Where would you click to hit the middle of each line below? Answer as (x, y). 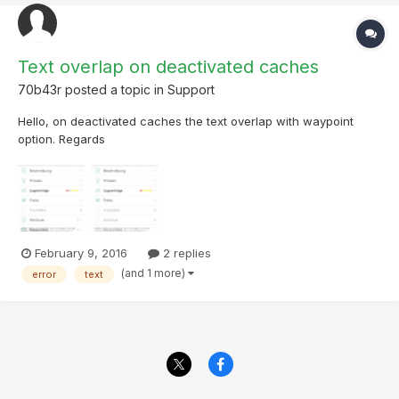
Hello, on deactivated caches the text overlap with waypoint (186, 121)
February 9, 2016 (81, 252)
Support (191, 89)
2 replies (185, 252)
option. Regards (61, 138)
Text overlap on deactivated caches (168, 66)
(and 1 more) (155, 273)
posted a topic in (114, 89)
